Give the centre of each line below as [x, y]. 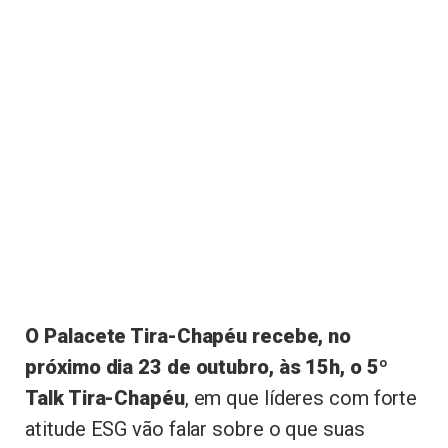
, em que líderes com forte [301, 398]
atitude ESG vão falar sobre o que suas [195, 429]
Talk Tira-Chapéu [105, 398]
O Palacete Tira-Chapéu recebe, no [188, 336]
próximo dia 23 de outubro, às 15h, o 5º [206, 367]
